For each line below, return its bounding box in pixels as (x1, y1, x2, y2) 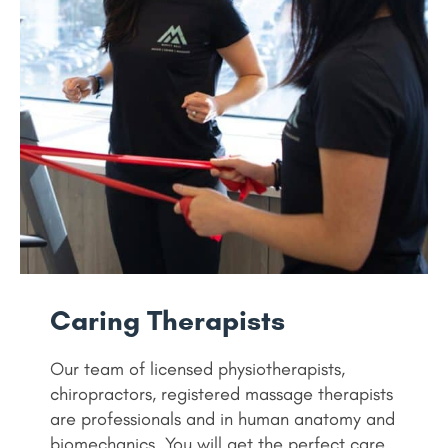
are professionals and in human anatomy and (50, 408, 395, 430)
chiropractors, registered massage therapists (50, 383, 393, 405)
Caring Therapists (50, 303, 285, 337)
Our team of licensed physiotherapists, (50, 358, 345, 380)
